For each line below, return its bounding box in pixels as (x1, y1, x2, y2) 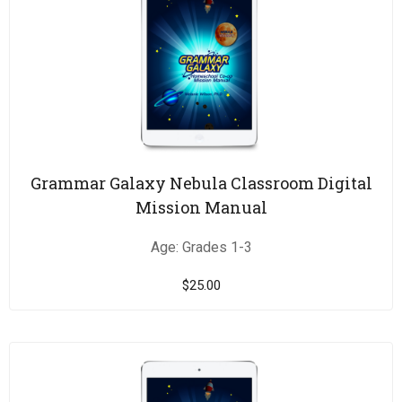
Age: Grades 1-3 (150, 239, 252, 257)
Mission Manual (135, 197, 267, 219)
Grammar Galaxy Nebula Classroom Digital (30, 172, 372, 195)
